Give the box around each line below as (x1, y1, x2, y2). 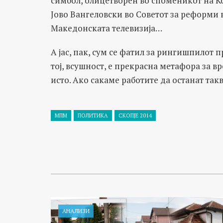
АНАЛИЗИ (62, 207, 90, 215)
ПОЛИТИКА (78, 112, 108, 119)
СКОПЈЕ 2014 (118, 112, 152, 119)
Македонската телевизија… (51, 22, 162, 34)
